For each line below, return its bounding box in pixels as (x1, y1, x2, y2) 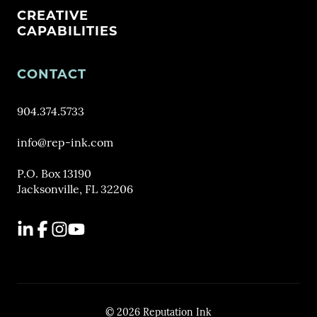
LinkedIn (16, 222, 64, 234)
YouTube (67, 222, 114, 234)
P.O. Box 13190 (17, 169, 91, 180)
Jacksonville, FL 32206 (17, 185, 133, 196)
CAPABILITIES (17, 23, 117, 39)
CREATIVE (17, 8, 88, 23)
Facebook (33, 222, 83, 234)
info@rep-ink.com (17, 138, 113, 149)
